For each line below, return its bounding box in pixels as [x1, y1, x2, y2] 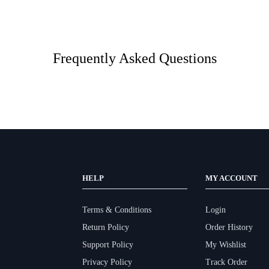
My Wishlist [205, 240, 246, 249]
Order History [205, 222, 253, 232]
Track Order [205, 257, 247, 267]
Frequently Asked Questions [52, 50, 217, 66]
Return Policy [82, 222, 129, 232]
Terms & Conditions [82, 205, 151, 214]
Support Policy [82, 240, 133, 249]
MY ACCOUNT [205, 173, 258, 183]
